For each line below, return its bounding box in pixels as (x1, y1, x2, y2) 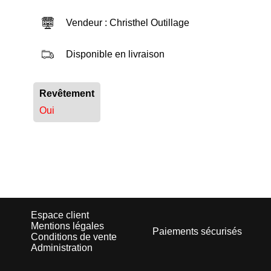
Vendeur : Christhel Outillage (65, 18, 189, 28)
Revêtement (39, 88, 94, 99)
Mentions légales (31, 221, 104, 232)
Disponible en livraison (65, 49, 165, 60)
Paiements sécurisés (152, 226, 242, 237)
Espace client (31, 210, 89, 221)
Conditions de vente (31, 232, 117, 243)
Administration (31, 243, 93, 253)
